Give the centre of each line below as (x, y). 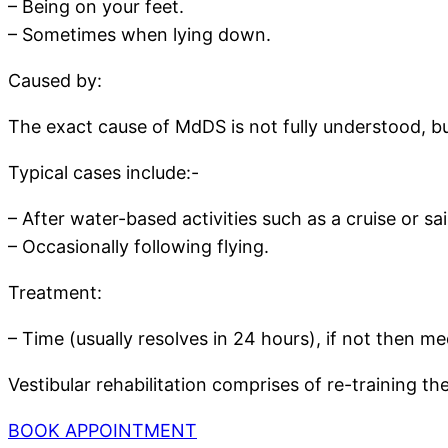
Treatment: (55, 293)
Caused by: (55, 81)
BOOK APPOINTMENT (102, 431)
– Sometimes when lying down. (139, 35)
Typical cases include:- (103, 173)
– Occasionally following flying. (138, 247)
